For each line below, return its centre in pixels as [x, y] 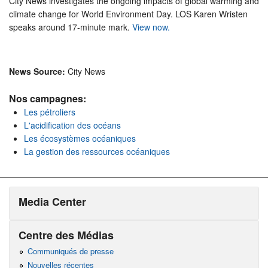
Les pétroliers [50, 112]
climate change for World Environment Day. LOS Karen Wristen [128, 13]
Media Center [52, 201]
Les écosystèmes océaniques [80, 138]
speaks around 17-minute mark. [71, 27]
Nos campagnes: [49, 98]
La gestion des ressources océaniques [97, 151]
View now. [151, 27]
